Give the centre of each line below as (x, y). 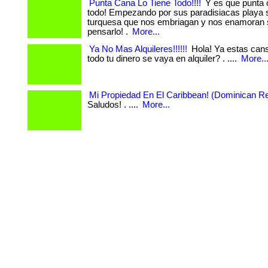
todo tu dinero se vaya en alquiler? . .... (163, 59)
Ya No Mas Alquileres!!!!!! (138, 49)
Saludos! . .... (114, 105)
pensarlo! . (109, 32)
